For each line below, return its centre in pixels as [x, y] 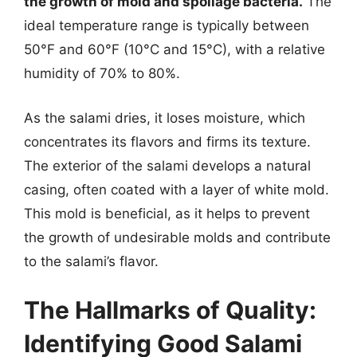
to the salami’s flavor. [91, 261]
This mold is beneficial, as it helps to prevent [167, 213]
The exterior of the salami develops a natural [167, 165]
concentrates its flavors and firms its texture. [167, 141]
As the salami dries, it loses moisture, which [165, 118]
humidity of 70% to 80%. [102, 73]
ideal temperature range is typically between [167, 25]
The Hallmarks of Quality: [170, 310]
